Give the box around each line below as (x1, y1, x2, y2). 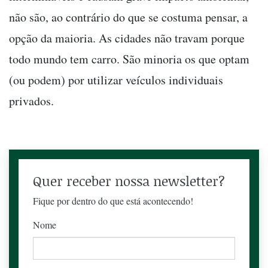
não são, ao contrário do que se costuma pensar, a (9, 9, 248, 26)
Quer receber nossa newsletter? (33, 172, 225, 191)
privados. (9, 93, 54, 109)
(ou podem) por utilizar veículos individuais (9, 72, 223, 89)
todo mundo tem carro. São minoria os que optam (9, 51, 249, 68)
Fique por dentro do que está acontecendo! (33, 194, 193, 208)
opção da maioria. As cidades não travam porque (9, 30, 245, 47)
